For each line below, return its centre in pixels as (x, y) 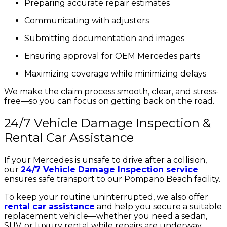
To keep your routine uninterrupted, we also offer (106, 197)
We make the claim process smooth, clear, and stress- (111, 91)
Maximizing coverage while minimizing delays (115, 73)
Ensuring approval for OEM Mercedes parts (112, 56)
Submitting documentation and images (104, 38)
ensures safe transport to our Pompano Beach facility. (112, 179)
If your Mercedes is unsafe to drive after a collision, (105, 160)
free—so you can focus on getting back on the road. (109, 101)
